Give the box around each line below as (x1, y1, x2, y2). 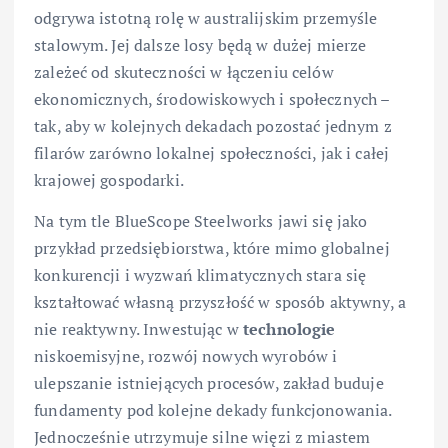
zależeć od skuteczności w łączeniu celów (34, 60, 334, 83)
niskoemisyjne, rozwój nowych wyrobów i (34, 344, 338, 367)
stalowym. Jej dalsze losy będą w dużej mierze (34, 33, 367, 56)
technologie (243, 317, 336, 340)
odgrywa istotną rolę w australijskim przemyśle (34, 6, 378, 29)
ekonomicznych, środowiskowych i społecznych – (34, 87, 390, 110)
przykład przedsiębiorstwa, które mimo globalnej (34, 236, 390, 259)
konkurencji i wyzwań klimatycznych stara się (34, 263, 367, 286)
